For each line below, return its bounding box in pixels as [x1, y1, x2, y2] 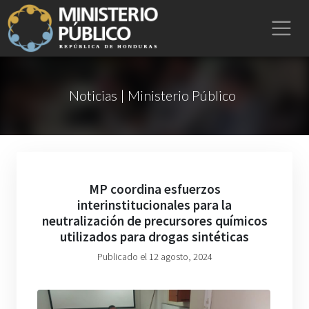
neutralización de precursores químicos [41, 212, 268, 229]
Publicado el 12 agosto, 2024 [97, 250, 212, 263]
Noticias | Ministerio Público [68, 87, 236, 103]
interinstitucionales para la [77, 197, 232, 213]
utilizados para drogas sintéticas [60, 228, 249, 245]
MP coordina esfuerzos [88, 181, 221, 197]
